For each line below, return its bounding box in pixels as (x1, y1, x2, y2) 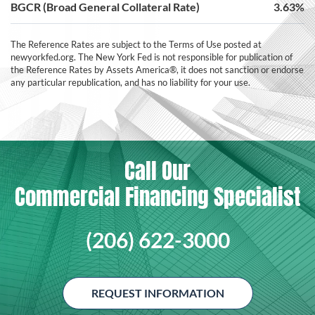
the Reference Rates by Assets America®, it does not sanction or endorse (11, 63, 304, 75)
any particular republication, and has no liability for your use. (11, 76, 250, 88)
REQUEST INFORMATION (91, 285, 224, 300)
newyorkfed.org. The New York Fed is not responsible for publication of (11, 51, 292, 63)
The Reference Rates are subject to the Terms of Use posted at (11, 38, 262, 50)
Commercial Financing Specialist (15, 180, 300, 214)
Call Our (124, 154, 191, 188)
